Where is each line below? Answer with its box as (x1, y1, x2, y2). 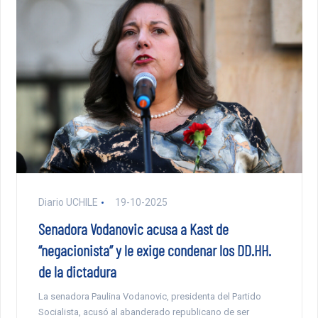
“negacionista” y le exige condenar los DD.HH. (38, 240, 271, 259)
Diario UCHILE (38, 196, 98, 208)
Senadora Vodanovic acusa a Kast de (38, 219, 229, 238)
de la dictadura (38, 261, 116, 280)
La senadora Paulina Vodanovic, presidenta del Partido (38, 290, 261, 302)
